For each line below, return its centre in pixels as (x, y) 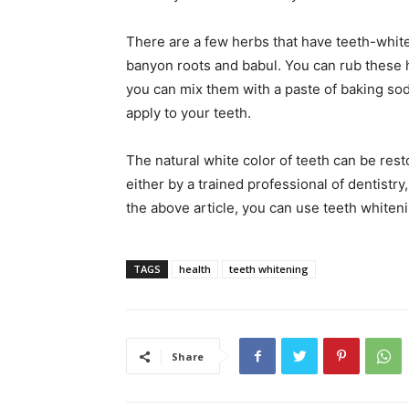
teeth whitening (269, 269)
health (195, 269)
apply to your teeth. (189, 113)
